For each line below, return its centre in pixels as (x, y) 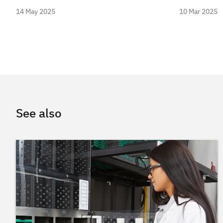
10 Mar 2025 (198, 12)
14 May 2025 (36, 12)
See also (39, 114)
